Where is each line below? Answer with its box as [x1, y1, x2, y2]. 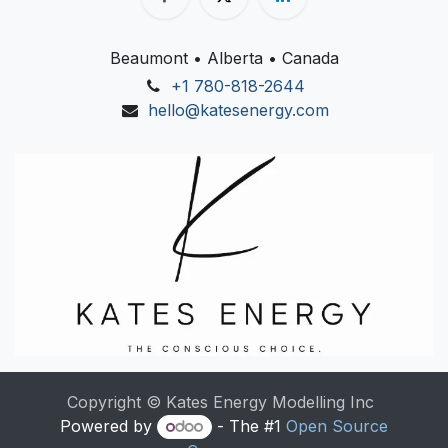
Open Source [285, 415, 388, 436]
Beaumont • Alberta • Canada [109, 48, 339, 69]
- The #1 [211, 415, 286, 436]
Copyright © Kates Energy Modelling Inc [66, 391, 374, 412]
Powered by [60, 415, 158, 436]
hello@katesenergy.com [147, 100, 329, 121]
